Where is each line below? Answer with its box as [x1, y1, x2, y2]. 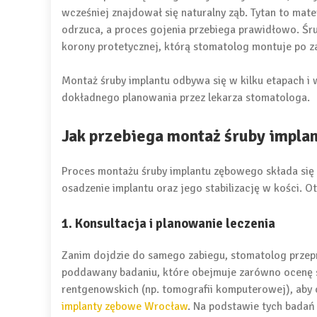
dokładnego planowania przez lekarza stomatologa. [62, 90, 310, 105]
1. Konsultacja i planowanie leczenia [62, 214, 275, 231]
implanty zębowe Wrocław [62, 299, 188, 313]
